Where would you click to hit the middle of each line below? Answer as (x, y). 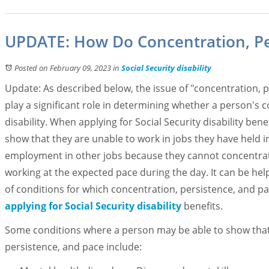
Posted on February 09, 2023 (63, 68)
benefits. (202, 206)
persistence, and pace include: (73, 247)
